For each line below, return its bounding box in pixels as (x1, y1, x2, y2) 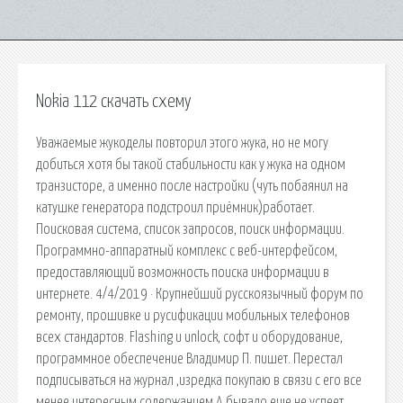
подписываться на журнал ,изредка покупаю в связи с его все (36, 372, 362, 388)
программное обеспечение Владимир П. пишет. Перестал (36, 351, 343, 366)
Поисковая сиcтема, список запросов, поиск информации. (36, 221, 345, 237)
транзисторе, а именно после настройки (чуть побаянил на (36, 178, 348, 193)
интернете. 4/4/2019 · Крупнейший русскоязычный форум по (36, 286, 363, 301)
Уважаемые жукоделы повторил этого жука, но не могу (36, 135, 328, 150)
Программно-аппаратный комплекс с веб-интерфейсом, (36, 243, 337, 258)
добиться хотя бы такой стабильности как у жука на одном (36, 157, 345, 172)
